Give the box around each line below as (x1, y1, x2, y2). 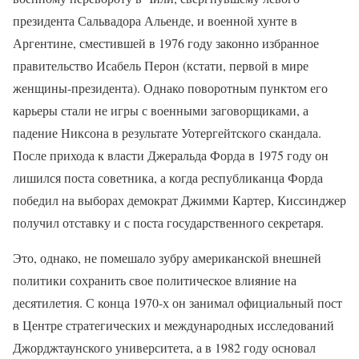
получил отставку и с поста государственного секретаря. (13, 213, 324, 231)
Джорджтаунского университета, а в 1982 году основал (13, 338, 316, 356)
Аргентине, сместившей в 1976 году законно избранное (13, 34, 319, 51)
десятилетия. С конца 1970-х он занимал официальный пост (13, 293, 342, 311)
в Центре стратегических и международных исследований (13, 316, 334, 333)
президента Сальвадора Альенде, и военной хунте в (13, 11, 297, 29)
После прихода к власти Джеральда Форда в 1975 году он (13, 146, 329, 163)
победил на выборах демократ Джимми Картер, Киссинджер (13, 191, 346, 208)
